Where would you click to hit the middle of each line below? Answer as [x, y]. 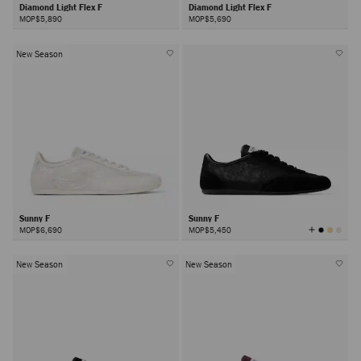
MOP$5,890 [41, 19]
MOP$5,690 [210, 19]
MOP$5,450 [210, 229]
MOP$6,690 [41, 229]
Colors [326, 240]
